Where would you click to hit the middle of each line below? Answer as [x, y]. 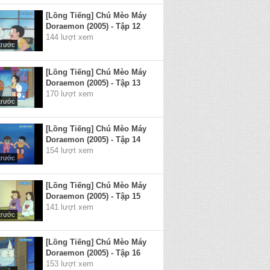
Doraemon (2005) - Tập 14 [93, 140]
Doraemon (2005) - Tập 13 [93, 83]
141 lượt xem [70, 207]
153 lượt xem [70, 264]
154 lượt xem [70, 150]
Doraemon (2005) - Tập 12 [93, 26]
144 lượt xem [70, 37]
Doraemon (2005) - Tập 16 [93, 253]
